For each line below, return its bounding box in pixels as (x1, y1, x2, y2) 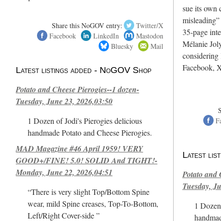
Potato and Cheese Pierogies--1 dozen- (16, 83, 140, 95)
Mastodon (136, 31, 164, 40)
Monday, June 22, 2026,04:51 (16, 166, 113, 178)
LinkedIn (93, 31, 119, 40)
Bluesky (110, 41, 133, 51)
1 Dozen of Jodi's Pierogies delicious (28, 115, 143, 126)
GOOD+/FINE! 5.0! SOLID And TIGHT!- (16, 154, 158, 166)
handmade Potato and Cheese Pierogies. (28, 127, 152, 138)
